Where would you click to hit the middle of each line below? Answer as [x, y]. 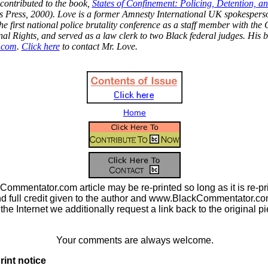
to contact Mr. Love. [98, 46]
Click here [40, 46]
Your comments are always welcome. [135, 240]
